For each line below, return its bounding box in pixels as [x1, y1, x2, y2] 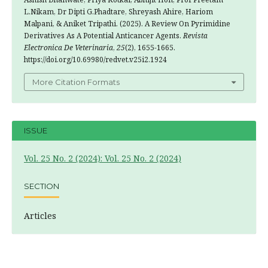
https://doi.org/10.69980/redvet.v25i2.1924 [24, 54, 167, 65]
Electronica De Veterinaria [24, 42, 113, 53]
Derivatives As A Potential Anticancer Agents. [24, 30, 183, 41]
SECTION [24, 181, 59, 191]
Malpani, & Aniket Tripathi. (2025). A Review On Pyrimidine [24, 18, 230, 29]
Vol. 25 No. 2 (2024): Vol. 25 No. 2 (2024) [24, 152, 181, 164]
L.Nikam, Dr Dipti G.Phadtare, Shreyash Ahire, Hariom [24, 6, 213, 17]
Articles [24, 209, 56, 221]
